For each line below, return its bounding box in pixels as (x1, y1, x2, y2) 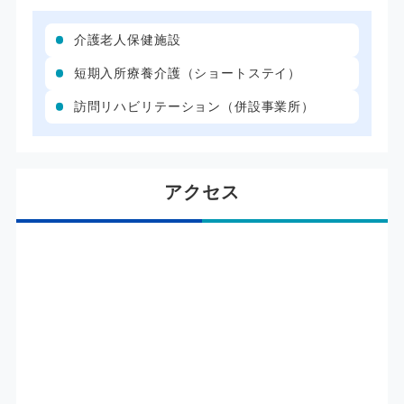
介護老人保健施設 (73, 31, 181, 48)
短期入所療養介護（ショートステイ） (73, 64, 302, 81)
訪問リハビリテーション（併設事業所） (73, 97, 315, 115)
